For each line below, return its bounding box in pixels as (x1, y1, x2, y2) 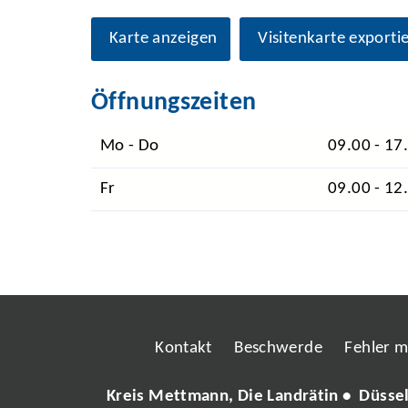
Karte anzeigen (109, 30, 218, 48)
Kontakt (155, 340, 212, 358)
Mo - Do (100, 138, 159, 156)
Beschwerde (234, 340, 323, 358)
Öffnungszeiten (91, 90, 257, 117)
